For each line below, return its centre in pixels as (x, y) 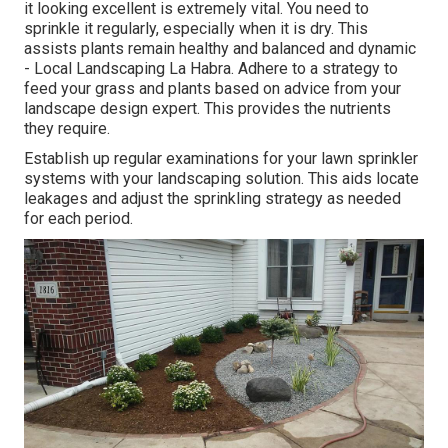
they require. (67, 129)
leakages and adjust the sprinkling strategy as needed (212, 199)
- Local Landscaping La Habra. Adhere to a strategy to (211, 69)
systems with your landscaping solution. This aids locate (221, 179)
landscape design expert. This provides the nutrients (207, 109)
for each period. (78, 219)
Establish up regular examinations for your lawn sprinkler (221, 159)
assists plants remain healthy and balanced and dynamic (220, 49)
